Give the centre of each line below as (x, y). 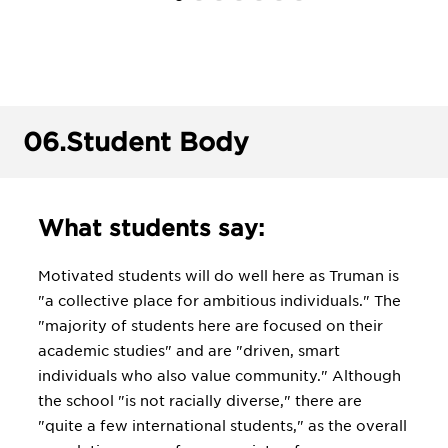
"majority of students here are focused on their (210, 326)
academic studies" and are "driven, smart (189, 351)
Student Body (157, 142)
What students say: (151, 228)
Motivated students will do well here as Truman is (218, 276)
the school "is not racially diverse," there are (200, 401)
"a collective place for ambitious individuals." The (219, 301)
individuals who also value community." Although (219, 376)
